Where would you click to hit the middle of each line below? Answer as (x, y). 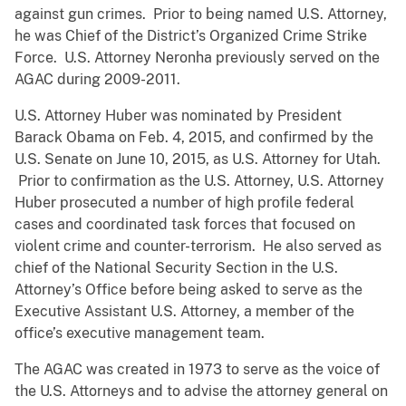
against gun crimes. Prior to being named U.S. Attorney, (201, 14)
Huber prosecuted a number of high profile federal (184, 203)
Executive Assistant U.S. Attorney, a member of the (184, 312)
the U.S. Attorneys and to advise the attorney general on (201, 391)
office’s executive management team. (140, 333)
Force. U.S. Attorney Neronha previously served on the (197, 58)
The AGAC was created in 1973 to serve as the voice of (197, 370)
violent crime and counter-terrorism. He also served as (198, 246)
